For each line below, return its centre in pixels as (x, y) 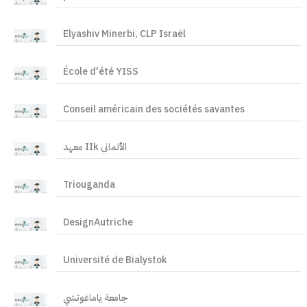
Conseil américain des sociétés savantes (153, 109)
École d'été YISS (100, 72)
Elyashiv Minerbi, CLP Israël (124, 34)
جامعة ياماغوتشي (95, 298)
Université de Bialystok (115, 260)
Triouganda (89, 185)
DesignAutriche (98, 222)
